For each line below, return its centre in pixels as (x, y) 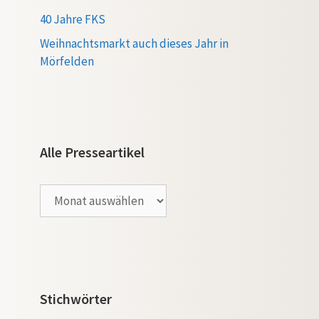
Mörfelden (67, 61)
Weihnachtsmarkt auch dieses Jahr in (134, 43)
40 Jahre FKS (73, 19)
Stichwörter (76, 298)
